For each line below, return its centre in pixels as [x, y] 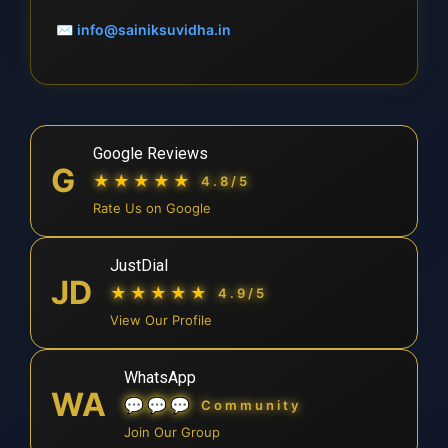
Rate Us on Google [152, 208]
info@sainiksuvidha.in [154, 29]
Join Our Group [172, 432]
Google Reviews [150, 153]
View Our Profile [161, 320]
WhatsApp [160, 377]
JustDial [139, 265]
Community [251, 404]
